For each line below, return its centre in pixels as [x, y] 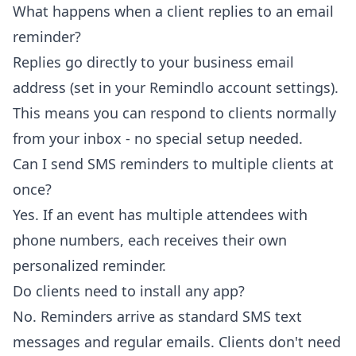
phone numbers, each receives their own [150, 240]
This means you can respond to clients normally [174, 113]
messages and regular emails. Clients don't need [177, 342]
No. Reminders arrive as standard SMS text [157, 317]
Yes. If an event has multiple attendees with [160, 215]
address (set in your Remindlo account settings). [176, 88]
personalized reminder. [89, 266]
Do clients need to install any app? [129, 291]
